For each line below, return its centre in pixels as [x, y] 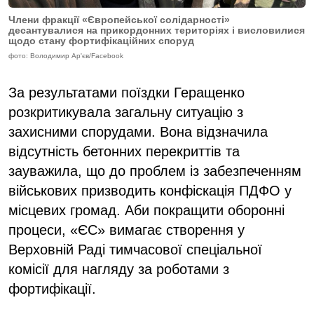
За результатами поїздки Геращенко [127, 92]
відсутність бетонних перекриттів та [124, 151]
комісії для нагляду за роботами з [119, 269]
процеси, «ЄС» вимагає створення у [127, 230]
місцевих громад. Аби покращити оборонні [146, 210]
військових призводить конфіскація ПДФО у [150, 190]
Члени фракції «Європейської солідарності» [119, 19]
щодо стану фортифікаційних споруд [101, 40]
